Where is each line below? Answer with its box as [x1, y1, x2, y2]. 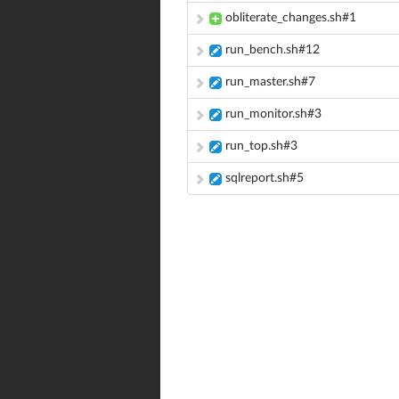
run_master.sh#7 [225, 76, 315, 89]
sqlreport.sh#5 [225, 172, 304, 185]
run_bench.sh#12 [225, 44, 320, 57]
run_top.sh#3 [225, 140, 297, 153]
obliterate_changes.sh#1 [225, 12, 356, 25]
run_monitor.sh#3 [225, 108, 322, 121]
